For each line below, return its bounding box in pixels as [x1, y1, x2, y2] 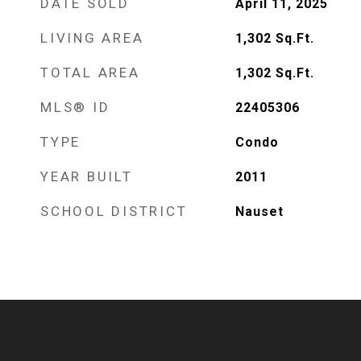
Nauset [234, 204, 284, 219]
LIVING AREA [40, 30, 144, 46]
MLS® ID [40, 99, 110, 115]
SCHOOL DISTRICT [40, 203, 188, 219]
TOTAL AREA [40, 64, 140, 81]
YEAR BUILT [40, 168, 133, 185]
